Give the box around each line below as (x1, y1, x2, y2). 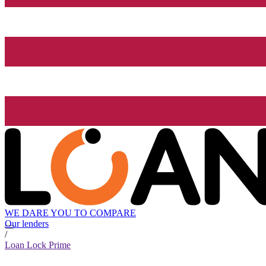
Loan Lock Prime (5, 240, 71, 251)
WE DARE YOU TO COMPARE (5, 208, 136, 218)
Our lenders (5, 218, 49, 229)
